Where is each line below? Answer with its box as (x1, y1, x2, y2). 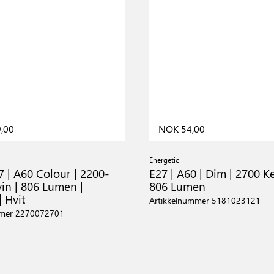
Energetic (149, 155, 179, 165)
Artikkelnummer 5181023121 (149, 194, 261, 206)
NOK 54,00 (158, 122, 205, 135)
